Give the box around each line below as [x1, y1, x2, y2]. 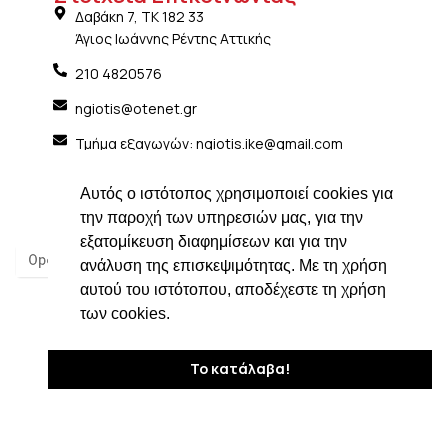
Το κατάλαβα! [189, 359, 291, 379]
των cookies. [80, 304, 170, 322]
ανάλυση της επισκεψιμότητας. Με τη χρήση [80, 256, 387, 274]
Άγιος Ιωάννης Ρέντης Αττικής [75, 28, 271, 48]
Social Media [52, 150, 188, 181]
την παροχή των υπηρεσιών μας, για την [80, 208, 363, 226]
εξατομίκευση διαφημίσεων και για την [80, 232, 347, 250]
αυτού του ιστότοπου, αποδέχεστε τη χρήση [80, 280, 386, 298]
